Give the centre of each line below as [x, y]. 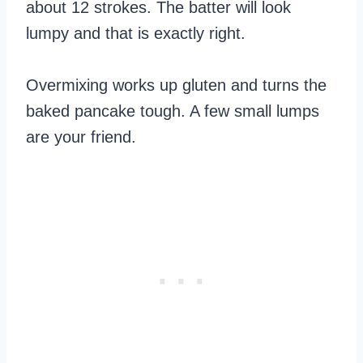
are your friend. [81, 137]
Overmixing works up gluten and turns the [176, 85]
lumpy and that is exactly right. [136, 33]
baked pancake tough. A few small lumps [173, 111]
